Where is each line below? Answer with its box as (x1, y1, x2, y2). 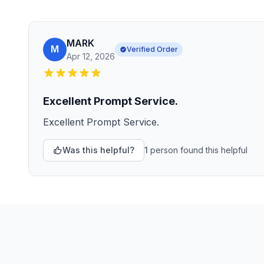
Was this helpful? (62, 145, 134, 155)
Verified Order (127, 44, 178, 54)
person (150, 145, 178, 155)
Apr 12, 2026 (67, 51, 115, 61)
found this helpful (178, 145, 247, 155)
